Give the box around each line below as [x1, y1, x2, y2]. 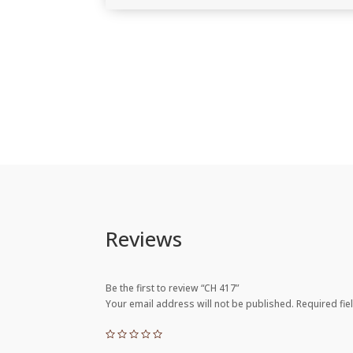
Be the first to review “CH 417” [106, 281, 240, 295]
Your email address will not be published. [106, 296, 295, 310]
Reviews [106, 224, 183, 253]
